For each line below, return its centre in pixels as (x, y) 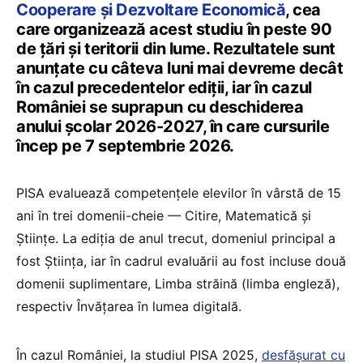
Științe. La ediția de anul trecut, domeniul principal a (176, 238)
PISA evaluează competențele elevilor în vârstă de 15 (179, 192)
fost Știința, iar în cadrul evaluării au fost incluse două (181, 261)
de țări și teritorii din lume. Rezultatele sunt (176, 48)
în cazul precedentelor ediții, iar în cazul (164, 87)
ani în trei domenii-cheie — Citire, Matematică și (164, 215)
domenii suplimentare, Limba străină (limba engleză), (178, 283)
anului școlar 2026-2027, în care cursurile (173, 126)
